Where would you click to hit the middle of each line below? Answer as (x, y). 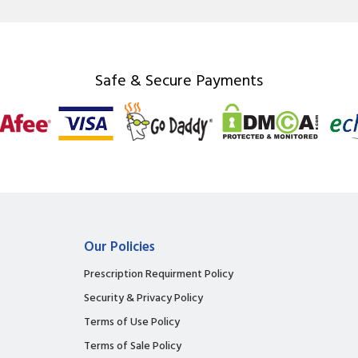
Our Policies (119, 247)
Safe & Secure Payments (179, 81)
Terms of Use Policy (132, 322)
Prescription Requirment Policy (159, 274)
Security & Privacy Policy (143, 298)
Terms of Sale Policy (133, 346)
